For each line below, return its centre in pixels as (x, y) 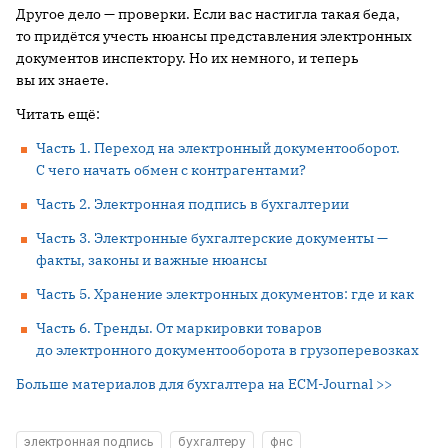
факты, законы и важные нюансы (151, 260)
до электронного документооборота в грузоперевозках (227, 350)
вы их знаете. (62, 80)
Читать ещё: (58, 114)
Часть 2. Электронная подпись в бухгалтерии (192, 204)
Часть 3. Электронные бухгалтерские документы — (212, 238)
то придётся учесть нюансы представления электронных (214, 36)
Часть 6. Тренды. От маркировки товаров (179, 328)
